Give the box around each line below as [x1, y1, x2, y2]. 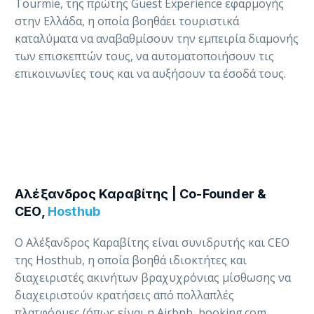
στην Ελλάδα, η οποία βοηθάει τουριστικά [15, 13, 239, 29]
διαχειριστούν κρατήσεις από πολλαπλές [15, 287, 234, 303]
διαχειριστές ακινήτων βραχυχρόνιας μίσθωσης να [15, 270, 291, 286]
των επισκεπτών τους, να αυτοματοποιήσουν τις [15, 48, 274, 64]
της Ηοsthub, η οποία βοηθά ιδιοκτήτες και [15, 252, 247, 268]
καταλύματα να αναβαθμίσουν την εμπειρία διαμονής [15, 31, 299, 47]
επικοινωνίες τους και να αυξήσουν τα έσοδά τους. [15, 66, 286, 82]
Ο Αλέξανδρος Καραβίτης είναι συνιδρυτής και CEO [15, 235, 289, 251]
